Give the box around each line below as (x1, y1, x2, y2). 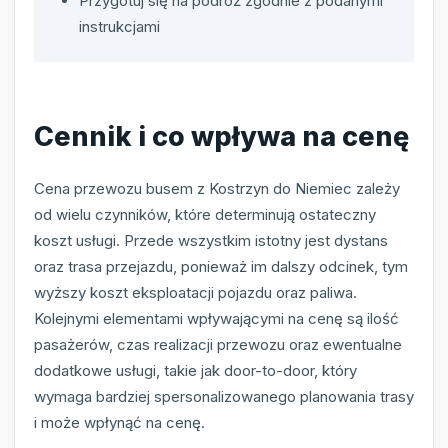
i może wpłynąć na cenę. (34, 412, 205, 432)
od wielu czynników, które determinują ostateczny (34, 204, 376, 224)
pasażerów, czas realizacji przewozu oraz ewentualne (34, 334, 402, 354)
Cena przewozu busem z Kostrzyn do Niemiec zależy (34, 178, 400, 198)
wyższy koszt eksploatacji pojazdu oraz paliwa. (34, 282, 357, 302)
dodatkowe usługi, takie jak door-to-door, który (34, 360, 357, 380)
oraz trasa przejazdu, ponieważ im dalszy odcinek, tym (34, 256, 408, 276)
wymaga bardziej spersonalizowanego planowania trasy (34, 386, 414, 406)
